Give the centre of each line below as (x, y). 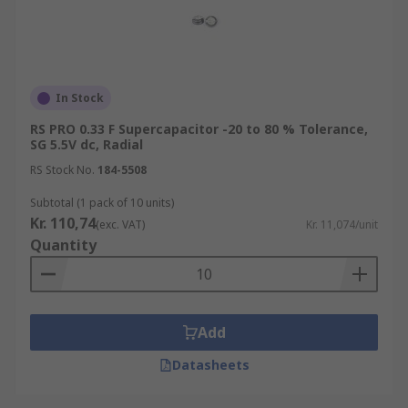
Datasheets (210, 365)
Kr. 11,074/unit (342, 224)
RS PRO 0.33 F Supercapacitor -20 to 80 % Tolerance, (199, 129)
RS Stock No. (62, 170)
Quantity (63, 245)
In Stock (80, 98)
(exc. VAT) (120, 224)
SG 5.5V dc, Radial (87, 144)
